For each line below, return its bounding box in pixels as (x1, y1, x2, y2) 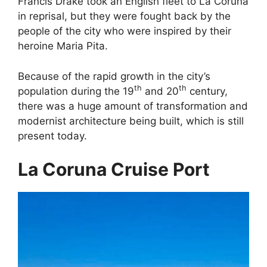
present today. (18, 129, 87, 142)
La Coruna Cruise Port (18, 159, 210, 180)
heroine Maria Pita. (18, 40, 108, 52)
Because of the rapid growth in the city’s (18, 70, 210, 82)
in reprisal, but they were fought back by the (18, 10, 231, 22)
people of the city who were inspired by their (18, 25, 231, 37)
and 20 (142, 85, 179, 97)
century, (187, 85, 228, 97)
